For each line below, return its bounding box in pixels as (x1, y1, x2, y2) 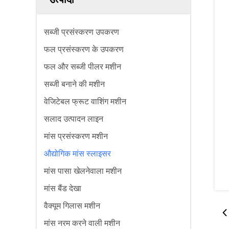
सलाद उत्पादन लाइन (44, 114, 103, 123)
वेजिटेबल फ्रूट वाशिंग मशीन (44, 97, 126, 106)
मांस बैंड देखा (44, 184, 81, 193)
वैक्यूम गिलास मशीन (44, 201, 100, 210)
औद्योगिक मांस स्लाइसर (44, 149, 111, 158)
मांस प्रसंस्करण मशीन (44, 132, 108, 141)
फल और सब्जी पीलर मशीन (44, 62, 121, 71)
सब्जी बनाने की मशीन (44, 80, 105, 88)
